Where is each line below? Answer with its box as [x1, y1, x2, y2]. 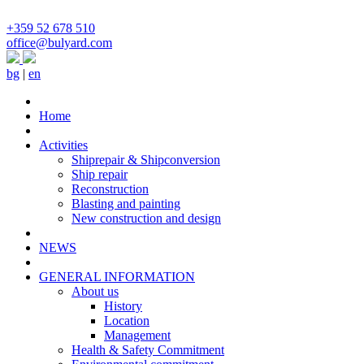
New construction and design [71, 211, 221, 225]
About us [71, 284, 119, 298]
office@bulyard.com [6, 36, 112, 50]
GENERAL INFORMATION [39, 270, 195, 284]
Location [104, 314, 149, 327]
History [104, 299, 142, 313]
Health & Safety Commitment [71, 343, 224, 357]
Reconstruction [71, 182, 149, 196]
